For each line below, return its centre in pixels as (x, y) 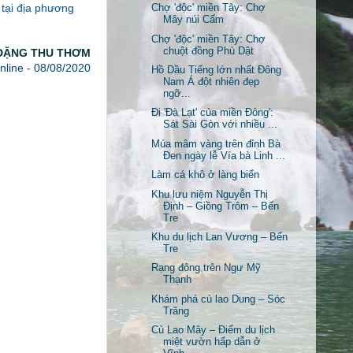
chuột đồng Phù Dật (209, 51)
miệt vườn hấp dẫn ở (212, 342)
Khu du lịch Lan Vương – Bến (220, 238)
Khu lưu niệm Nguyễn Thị (210, 194)
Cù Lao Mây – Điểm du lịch (214, 331)
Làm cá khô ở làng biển (206, 175)
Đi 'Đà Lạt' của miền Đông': (213, 113)
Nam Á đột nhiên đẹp (212, 82)
